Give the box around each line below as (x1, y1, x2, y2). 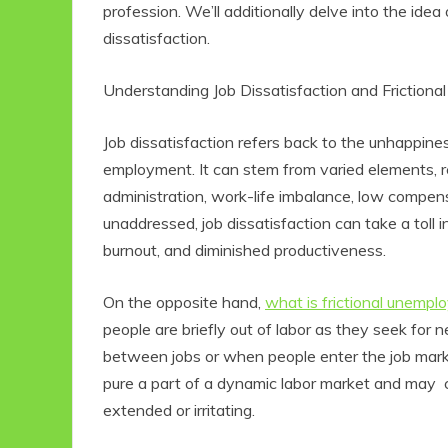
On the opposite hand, (103, 292, 265, 313)
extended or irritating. (103, 400, 259, 421)
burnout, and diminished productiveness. (103, 240, 390, 261)
